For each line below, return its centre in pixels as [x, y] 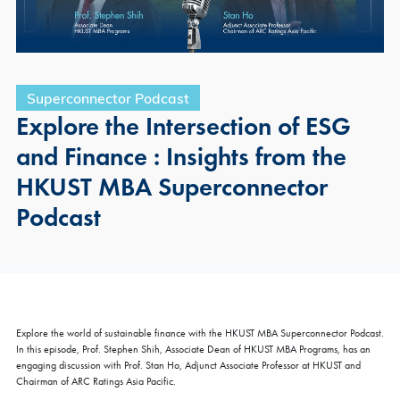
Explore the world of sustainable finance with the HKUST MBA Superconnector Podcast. [200, 333]
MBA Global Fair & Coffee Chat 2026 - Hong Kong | [197, 350]
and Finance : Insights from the [181, 156]
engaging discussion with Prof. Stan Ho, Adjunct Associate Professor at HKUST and [188, 365]
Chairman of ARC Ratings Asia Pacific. [96, 381]
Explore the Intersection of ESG [183, 125]
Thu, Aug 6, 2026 [113, 392]
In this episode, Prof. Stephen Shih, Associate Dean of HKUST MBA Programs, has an [193, 349]
